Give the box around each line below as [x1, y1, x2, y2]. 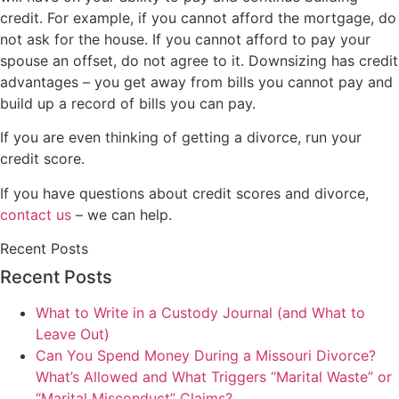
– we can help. [71, 205, 172, 224]
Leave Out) [36, 325, 110, 344]
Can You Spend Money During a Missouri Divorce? [36, 346, 376, 365]
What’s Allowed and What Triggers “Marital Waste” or [36, 368, 392, 387]
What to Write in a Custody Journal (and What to [36, 304, 365, 322]
